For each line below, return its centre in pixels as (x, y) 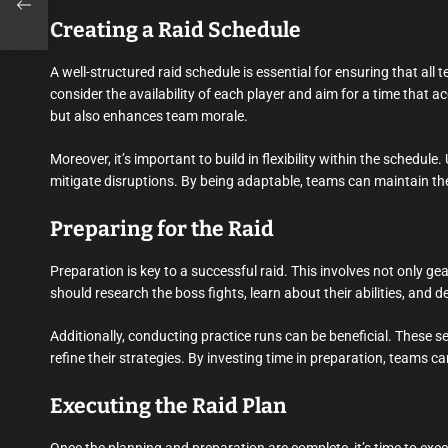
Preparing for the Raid (162, 229)
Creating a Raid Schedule (175, 30)
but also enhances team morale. (149, 116)
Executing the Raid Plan (168, 406)
